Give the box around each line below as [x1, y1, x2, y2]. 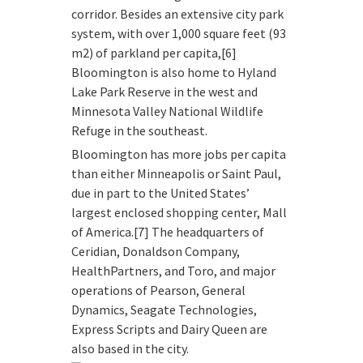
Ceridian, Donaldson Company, [71, 243, 240, 259]
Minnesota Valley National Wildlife [71, 103, 263, 119]
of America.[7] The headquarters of [71, 224, 264, 240]
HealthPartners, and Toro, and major [71, 263, 275, 279]
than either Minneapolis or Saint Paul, [71, 165, 281, 181]
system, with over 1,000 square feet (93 [71, 25, 286, 41]
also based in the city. [71, 340, 189, 357]
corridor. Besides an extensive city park [71, 6, 284, 22]
